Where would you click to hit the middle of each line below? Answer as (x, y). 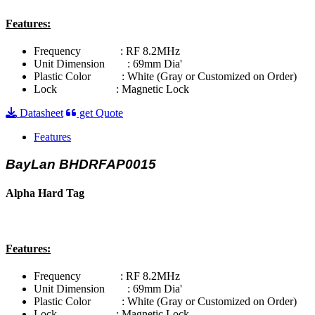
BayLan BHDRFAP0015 (81, 164)
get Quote (100, 113)
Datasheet (40, 113)
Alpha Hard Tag (45, 193)
